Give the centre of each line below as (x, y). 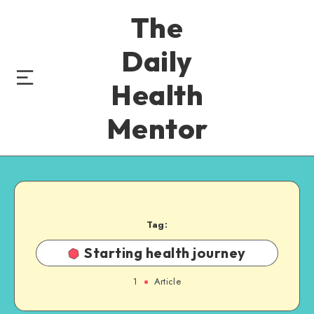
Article (166, 281)
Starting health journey (165, 253)
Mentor (157, 128)
